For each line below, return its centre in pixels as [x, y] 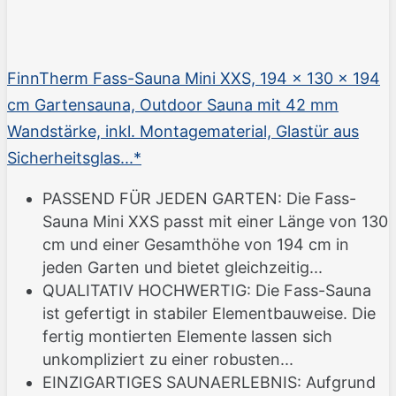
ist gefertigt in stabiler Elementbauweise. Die [209, 314]
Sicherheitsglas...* [74, 158]
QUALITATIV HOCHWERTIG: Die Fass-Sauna [207, 291]
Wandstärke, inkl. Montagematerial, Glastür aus [183, 132]
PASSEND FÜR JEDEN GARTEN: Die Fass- [199, 199]
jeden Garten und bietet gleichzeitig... [183, 268]
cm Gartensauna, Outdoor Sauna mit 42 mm [173, 105]
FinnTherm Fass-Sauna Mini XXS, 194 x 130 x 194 [194, 79]
